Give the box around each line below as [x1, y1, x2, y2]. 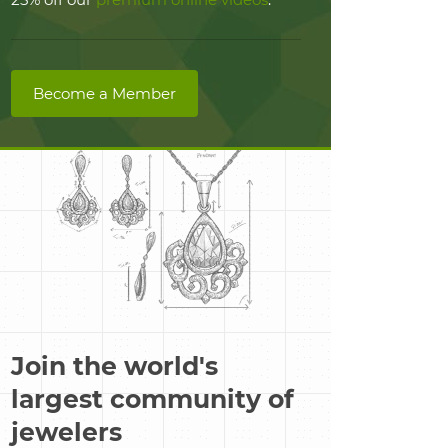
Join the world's [11, 351, 218, 381]
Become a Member [33, 84, 176, 103]
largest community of [11, 384, 294, 414]
